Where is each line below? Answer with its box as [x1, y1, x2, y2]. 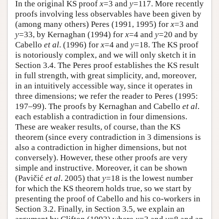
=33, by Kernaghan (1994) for [19, 30, 125, 40]
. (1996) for [59, 40, 101, 50]
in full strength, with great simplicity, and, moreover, [15, 71, 197, 81]
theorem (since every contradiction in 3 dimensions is [15, 132, 201, 142]
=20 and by [159, 30, 198, 40]
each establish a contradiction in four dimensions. [15, 112, 187, 122]
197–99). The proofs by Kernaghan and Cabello [15, 102, 182, 111]
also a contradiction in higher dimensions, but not [15, 143, 187, 153]
